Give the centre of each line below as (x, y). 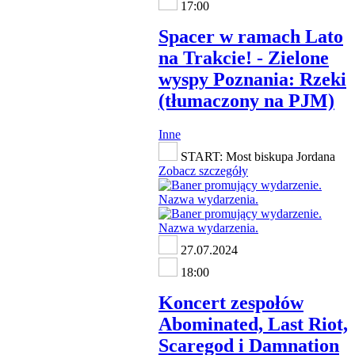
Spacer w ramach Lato (251, 36)
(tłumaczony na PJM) (246, 100)
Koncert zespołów (231, 302)
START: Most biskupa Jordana (256, 156)
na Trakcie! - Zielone (244, 57)
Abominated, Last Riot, (253, 324)
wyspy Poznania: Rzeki (252, 79)
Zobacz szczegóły (203, 170)
